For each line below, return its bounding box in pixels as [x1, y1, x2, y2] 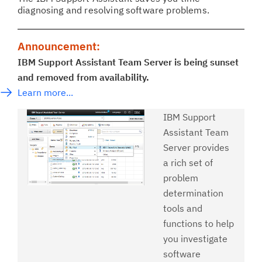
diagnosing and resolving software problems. [18, 4, 209, 16]
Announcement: [18, 39, 100, 53]
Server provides [163, 142, 229, 153]
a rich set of [163, 157, 213, 168]
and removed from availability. [18, 71, 149, 83]
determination [163, 187, 223, 199]
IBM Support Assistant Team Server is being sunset [18, 56, 239, 68]
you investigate [163, 233, 227, 244]
